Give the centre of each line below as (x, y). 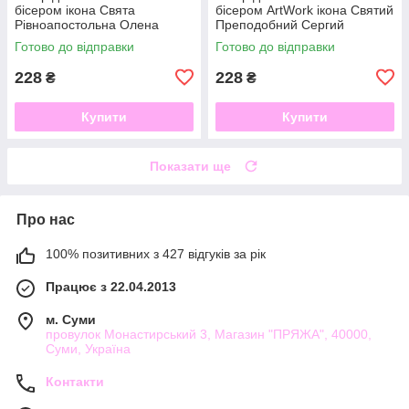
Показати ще (190, 166)
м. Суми (71, 319)
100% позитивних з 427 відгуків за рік (156, 253)
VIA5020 (39, 39)
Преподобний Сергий (280, 24)
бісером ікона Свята (75, 10)
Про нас (46, 219)
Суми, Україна (88, 348)
